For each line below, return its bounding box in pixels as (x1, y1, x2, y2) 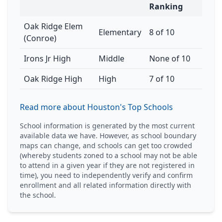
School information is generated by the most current (20, 121, 195, 130)
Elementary (99, 27, 141, 38)
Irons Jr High (24, 53, 71, 64)
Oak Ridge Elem (24, 21, 83, 32)
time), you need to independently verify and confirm (20, 170, 193, 180)
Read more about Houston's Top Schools (20, 102, 173, 112)
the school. (20, 190, 56, 200)
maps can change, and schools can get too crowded (20, 141, 192, 150)
